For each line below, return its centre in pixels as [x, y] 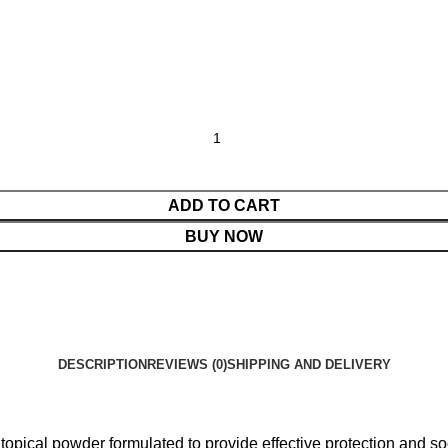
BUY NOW [224, 236]
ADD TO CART [224, 205]
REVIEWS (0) [186, 365]
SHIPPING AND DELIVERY [308, 365]
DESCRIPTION [102, 365]
